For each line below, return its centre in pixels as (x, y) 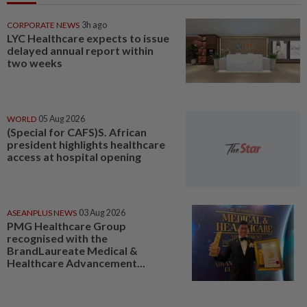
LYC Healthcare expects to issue (88, 38)
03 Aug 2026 (102, 212)
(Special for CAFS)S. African (77, 132)
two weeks (35, 63)
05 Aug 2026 (62, 119)
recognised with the (57, 238)
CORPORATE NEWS (43, 25)
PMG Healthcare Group (66, 225)
